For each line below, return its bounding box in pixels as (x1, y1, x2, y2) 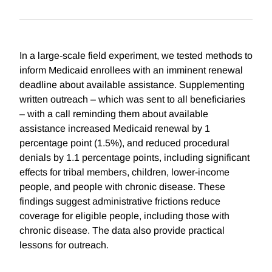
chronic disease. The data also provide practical (19, 225, 225, 236)
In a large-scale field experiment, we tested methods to (19, 50, 253, 61)
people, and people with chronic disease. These (19, 182, 225, 192)
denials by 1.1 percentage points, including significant (19, 152, 250, 163)
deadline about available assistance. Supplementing (19, 80, 245, 90)
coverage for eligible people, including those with (19, 211, 229, 222)
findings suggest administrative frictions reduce (19, 196, 220, 207)
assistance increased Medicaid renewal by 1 (19, 123, 210, 134)
